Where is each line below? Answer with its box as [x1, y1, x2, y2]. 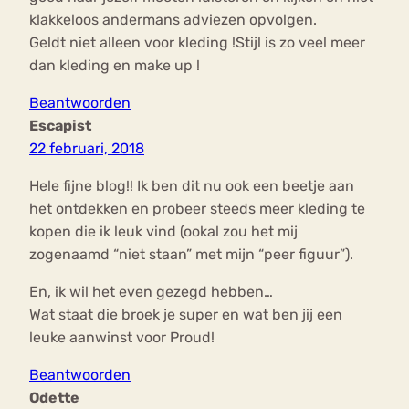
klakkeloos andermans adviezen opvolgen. [29, 11, 317, 29]
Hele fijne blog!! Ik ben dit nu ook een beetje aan [29, 177, 354, 195]
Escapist [29, 117, 91, 135]
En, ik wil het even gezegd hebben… [29, 283, 273, 301]
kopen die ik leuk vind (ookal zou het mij [29, 223, 298, 241]
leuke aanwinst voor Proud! [29, 329, 215, 347]
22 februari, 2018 [29, 140, 144, 158]
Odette [29, 389, 79, 407]
